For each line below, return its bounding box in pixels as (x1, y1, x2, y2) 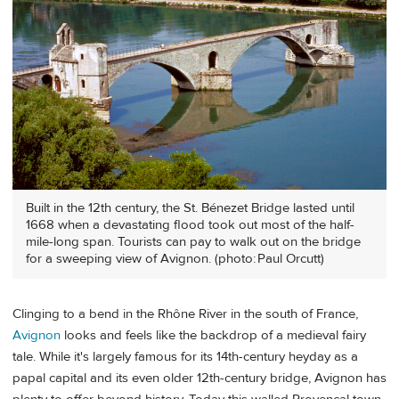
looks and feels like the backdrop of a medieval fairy (61, 327, 366, 345)
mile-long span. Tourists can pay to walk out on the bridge (26, 233, 361, 251)
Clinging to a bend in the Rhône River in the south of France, (12, 305, 358, 323)
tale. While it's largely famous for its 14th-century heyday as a (12, 348, 358, 366)
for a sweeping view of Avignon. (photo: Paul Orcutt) (26, 250, 324, 268)
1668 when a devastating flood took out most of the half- (26, 216, 354, 234)
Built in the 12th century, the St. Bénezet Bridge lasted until (26, 199, 354, 217)
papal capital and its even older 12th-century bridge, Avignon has (12, 370, 387, 387)
